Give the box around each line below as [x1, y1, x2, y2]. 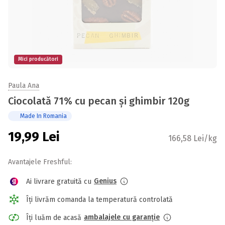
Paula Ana [8, 81, 39, 90]
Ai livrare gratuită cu [26, 177, 91, 186]
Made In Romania [20, 113, 67, 120]
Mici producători [18, 56, 58, 62]
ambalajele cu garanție [84, 213, 160, 221]
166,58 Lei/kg [168, 134, 217, 143]
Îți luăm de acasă [26, 213, 81, 222]
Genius [94, 177, 117, 185]
